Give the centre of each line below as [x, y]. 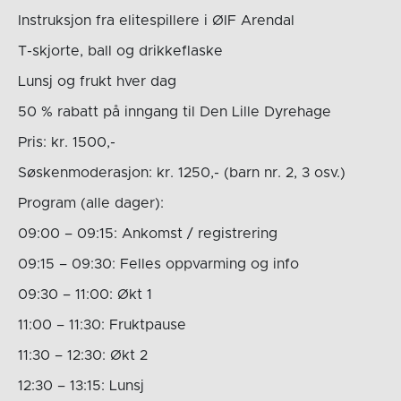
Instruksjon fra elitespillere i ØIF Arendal [156, 20]
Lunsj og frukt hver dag [97, 81]
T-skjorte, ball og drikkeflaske [120, 51]
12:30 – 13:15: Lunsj [81, 385]
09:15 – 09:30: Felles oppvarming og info [158, 264]
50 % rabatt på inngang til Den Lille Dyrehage [174, 111]
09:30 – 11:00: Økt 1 [85, 294]
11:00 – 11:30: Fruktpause [102, 324]
